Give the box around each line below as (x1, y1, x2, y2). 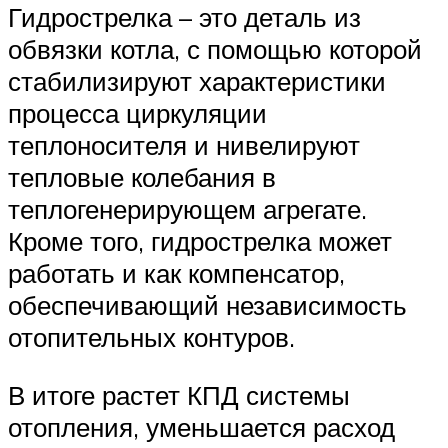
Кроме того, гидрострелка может (8, 225, 392, 258)
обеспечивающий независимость (8, 289, 407, 322)
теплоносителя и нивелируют (8, 129, 360, 162)
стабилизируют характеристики (8, 65, 386, 98)
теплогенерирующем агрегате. (8, 193, 367, 226)
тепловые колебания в (8, 161, 276, 194)
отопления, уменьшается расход (8, 410, 395, 443)
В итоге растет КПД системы (8, 378, 350, 411)
